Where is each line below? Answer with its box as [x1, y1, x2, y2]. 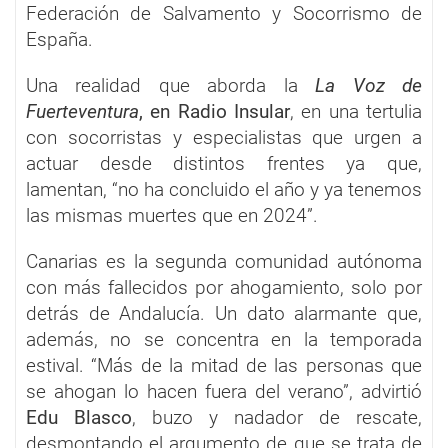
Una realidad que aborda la [26, 73, 316, 97]
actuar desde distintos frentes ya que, [26, 151, 422, 175]
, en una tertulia [290, 99, 422, 123]
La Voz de [315, 73, 423, 97]
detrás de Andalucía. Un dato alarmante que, [26, 301, 422, 325]
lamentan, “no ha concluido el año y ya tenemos [26, 177, 422, 201]
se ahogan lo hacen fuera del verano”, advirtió [26, 379, 422, 403]
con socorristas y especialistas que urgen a [26, 125, 422, 149]
